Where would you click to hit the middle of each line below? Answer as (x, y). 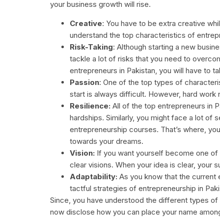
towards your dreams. (107, 141)
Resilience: (90, 106)
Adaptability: (94, 176)
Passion (84, 82)
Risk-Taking (91, 47)
